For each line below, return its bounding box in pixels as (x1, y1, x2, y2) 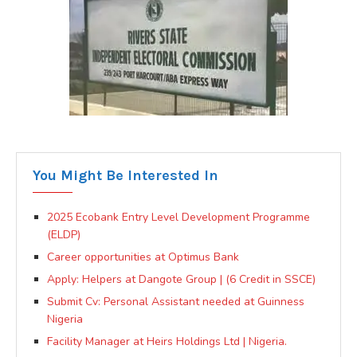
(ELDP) (47, 226, 80, 242)
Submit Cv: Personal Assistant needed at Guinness (47, 293, 304, 309)
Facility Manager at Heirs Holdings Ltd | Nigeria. (47, 333, 287, 349)
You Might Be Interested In (33, 166, 218, 184)
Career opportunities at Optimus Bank (47, 249, 239, 265)
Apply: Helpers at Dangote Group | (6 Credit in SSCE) (47, 271, 316, 287)
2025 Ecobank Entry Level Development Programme (47, 209, 310, 225)
